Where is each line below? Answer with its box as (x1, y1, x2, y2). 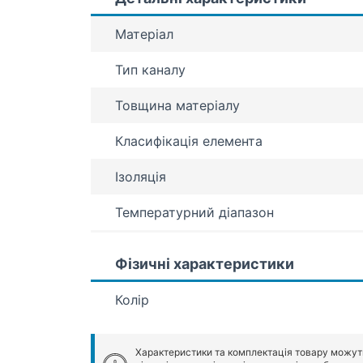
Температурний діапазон (115, 204, 274, 221)
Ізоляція (115, 169, 166, 186)
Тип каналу (115, 62, 186, 79)
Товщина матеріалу (115, 97, 240, 114)
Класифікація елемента (115, 133, 263, 150)
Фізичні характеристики (115, 255, 294, 273)
